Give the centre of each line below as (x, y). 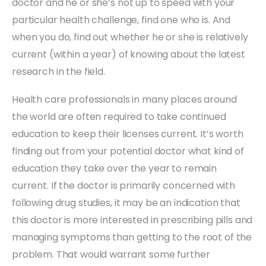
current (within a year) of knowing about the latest (129, 54)
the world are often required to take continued (119, 116)
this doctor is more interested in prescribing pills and (132, 220)
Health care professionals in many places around (124, 99)
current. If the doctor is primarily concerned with (123, 185)
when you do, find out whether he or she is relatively (130, 37)
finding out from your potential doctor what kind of (128, 151)
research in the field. (58, 71)
